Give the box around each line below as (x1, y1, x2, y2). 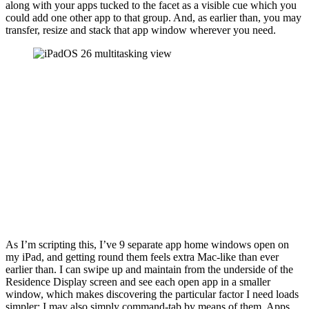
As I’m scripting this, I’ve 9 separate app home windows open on (6, 238, 289, 250)
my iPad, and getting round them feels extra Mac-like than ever (6, 250, 279, 263)
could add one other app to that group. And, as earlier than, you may (6, 12, 301, 23)
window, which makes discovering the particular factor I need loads (6, 288, 299, 300)
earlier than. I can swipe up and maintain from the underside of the (6, 263, 293, 275)
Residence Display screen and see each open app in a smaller (6, 275, 270, 288)
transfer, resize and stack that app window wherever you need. (6, 24, 276, 36)
